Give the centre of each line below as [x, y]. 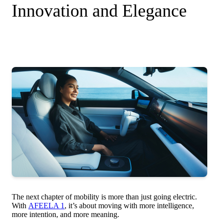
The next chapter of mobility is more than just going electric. [104, 197]
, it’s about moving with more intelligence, [129, 205]
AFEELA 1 [46, 205]
